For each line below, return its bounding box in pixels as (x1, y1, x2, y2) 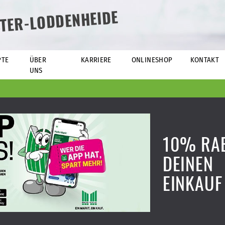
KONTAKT (190, 55, 219, 64)
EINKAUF (162, 169, 222, 196)
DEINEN (162, 149, 214, 176)
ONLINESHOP (131, 55, 173, 64)
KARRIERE (81, 55, 111, 64)
